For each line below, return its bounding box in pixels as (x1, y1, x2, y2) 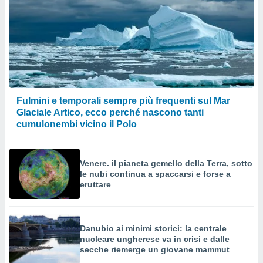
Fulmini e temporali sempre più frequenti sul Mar (16, 96, 230, 106)
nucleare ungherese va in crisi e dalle (80, 234, 230, 244)
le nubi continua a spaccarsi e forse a (80, 169, 231, 178)
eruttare (80, 180, 111, 189)
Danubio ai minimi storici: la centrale (80, 224, 227, 233)
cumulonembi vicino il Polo (16, 119, 137, 129)
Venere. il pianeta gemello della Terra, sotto (80, 159, 252, 168)
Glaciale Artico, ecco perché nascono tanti (16, 107, 204, 117)
